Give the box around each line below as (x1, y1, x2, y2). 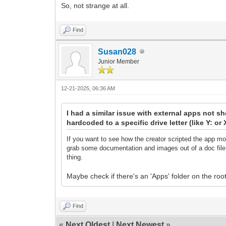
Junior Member (98, 58, 140, 65)
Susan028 (98, 47, 137, 56)
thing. (67, 153, 83, 161)
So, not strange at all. (61, 1, 130, 10)
